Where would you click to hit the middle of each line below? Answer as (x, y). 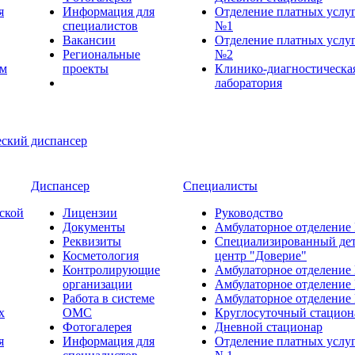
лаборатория (248, 83)
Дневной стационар (269, 327)
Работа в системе (109, 298)
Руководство (249, 213)
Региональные (101, 54)
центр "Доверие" (261, 256)
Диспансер (60, 186)
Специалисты (220, 186)
